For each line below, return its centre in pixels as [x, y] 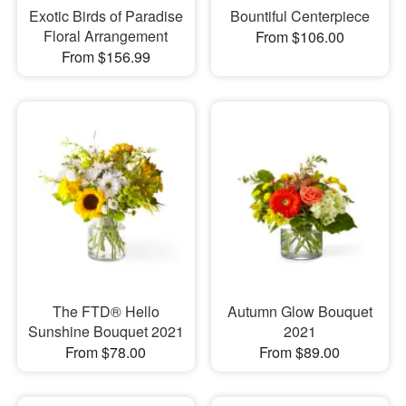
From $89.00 [300, 352]
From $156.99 [106, 57]
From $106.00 [300, 37]
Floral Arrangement [106, 36]
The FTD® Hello [106, 311]
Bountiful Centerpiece [300, 16]
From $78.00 [106, 352]
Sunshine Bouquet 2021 [106, 331]
